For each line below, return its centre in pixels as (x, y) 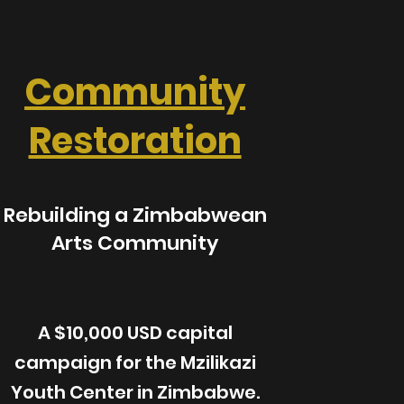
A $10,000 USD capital (135, 333)
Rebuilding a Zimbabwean (135, 215)
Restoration (135, 141)
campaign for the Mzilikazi (135, 363)
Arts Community (135, 243)
